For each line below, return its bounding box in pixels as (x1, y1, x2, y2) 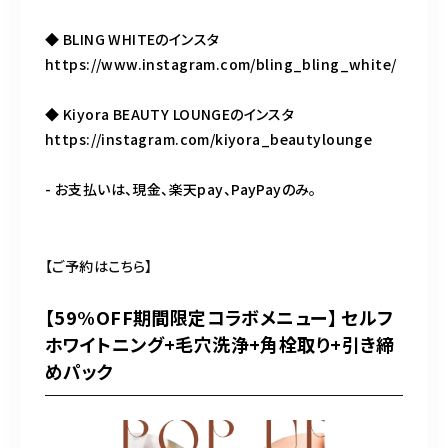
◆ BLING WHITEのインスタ (45, 29, 220, 50)
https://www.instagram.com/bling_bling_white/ (45, 54, 397, 75)
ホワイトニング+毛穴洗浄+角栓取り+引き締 (45, 331, 395, 358)
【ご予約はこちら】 (45, 256, 153, 277)
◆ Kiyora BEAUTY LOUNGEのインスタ (45, 104, 295, 125)
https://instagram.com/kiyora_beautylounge (45, 129, 373, 150)
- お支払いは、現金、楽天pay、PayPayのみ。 (45, 179, 317, 200)
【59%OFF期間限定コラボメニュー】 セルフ (45, 304, 394, 331)
